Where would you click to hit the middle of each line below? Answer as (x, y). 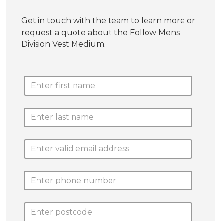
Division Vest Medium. (63, 44)
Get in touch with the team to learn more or (108, 20)
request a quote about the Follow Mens (100, 32)
